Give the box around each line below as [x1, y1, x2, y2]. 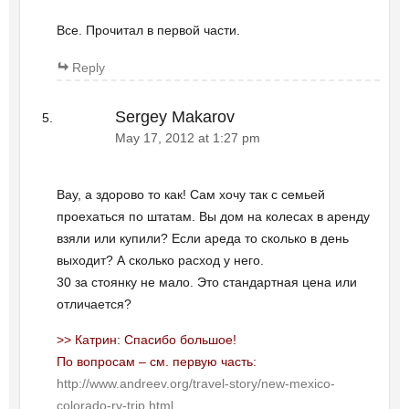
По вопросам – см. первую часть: [56, 354, 257, 370]
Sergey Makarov [114, 107, 235, 126]
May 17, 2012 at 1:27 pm [114, 131, 260, 145]
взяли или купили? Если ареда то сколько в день [56, 231, 349, 246]
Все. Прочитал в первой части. [56, 22, 240, 37]
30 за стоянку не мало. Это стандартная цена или [56, 275, 357, 290]
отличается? [56, 297, 131, 312]
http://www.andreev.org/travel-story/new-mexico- [56, 376, 335, 392]
